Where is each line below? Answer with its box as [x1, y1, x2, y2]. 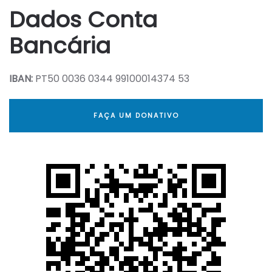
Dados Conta [9, 4, 157, 35]
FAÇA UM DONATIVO [93, 110, 179, 120]
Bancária [9, 30, 110, 61]
